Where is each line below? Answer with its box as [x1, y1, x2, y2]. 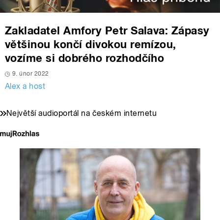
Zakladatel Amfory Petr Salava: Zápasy [5, 24, 210, 37]
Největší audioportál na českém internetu [6, 109, 157, 118]
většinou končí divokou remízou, [5, 38, 176, 51]
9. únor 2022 [12, 70, 49, 78]
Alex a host [5, 82, 46, 91]
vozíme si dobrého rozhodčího [5, 52, 165, 65]
